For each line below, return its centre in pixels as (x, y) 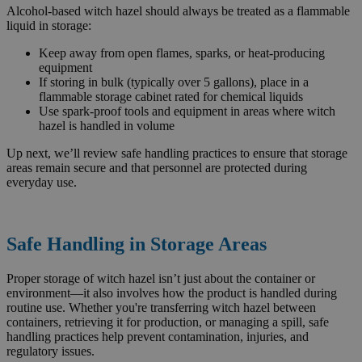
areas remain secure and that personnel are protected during (157, 168)
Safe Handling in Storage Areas (137, 244)
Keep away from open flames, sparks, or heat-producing (182, 53)
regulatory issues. (51, 351)
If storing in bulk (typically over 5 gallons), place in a (174, 82)
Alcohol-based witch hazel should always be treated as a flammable (178, 11)
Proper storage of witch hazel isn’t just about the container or (161, 279)
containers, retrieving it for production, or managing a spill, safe (168, 322)
